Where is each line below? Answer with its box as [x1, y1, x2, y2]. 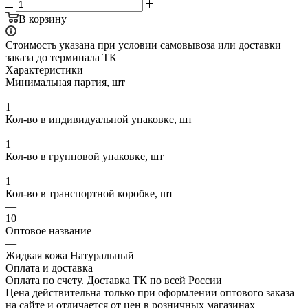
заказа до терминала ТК [5, 51, 117, 63]
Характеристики [5, 63, 83, 76]
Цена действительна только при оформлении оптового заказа [5, 286, 294, 298]
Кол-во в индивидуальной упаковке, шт [5, 113, 192, 125]
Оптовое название [5, 224, 91, 236]
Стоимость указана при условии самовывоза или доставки [5, 38, 281, 51]
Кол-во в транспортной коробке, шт [5, 187, 173, 199]
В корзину [19, 12, 67, 25]
